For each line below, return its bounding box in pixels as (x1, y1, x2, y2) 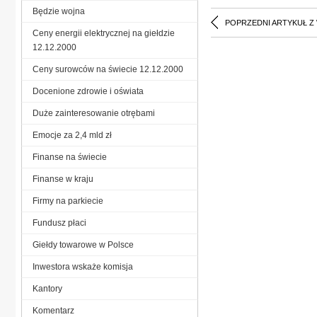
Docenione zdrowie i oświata (33, 86, 144, 96)
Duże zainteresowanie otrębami (33, 108, 155, 118)
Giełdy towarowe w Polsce (33, 239, 134, 250)
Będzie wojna (33, 6, 85, 16)
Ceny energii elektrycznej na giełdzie (33, 28, 175, 38)
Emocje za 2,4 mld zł (33, 129, 112, 140)
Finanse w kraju (33, 173, 93, 184)
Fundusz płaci (33, 217, 86, 228)
